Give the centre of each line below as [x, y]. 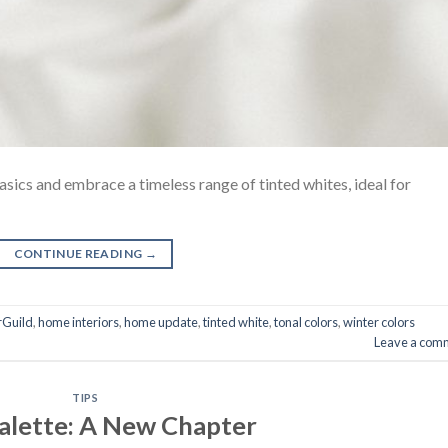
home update [161, 322]
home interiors [78, 322]
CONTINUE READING [79, 253]
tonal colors [306, 322]
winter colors [379, 322]
